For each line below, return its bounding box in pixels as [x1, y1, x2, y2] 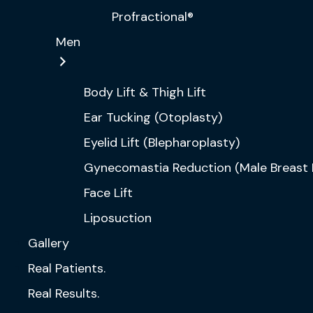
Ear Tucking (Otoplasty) [84, 109, 222, 126]
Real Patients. [28, 260, 105, 277]
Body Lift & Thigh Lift [84, 84, 206, 101]
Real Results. [28, 285, 99, 302]
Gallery [28, 235, 69, 252]
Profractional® [112, 8, 194, 25]
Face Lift [84, 184, 133, 201]
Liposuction [84, 210, 152, 226]
